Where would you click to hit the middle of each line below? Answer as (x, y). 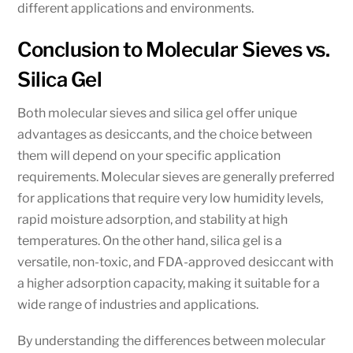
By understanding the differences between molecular (172, 340)
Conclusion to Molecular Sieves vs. (173, 49)
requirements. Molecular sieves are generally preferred (176, 176)
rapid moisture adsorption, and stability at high (153, 219)
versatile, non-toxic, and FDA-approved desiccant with (176, 262)
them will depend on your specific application (149, 155)
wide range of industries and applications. (138, 304)
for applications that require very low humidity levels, (171, 198)
